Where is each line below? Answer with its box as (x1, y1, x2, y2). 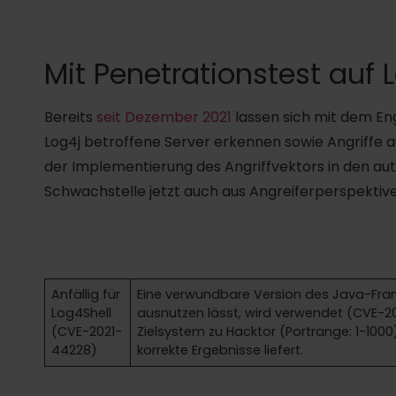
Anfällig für (51, 285, 121, 303)
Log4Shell (51, 303, 112, 322)
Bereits (44, 106, 96, 127)
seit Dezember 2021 (96, 106, 232, 127)
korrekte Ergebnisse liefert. (137, 340, 304, 359)
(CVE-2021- (51, 322, 123, 340)
